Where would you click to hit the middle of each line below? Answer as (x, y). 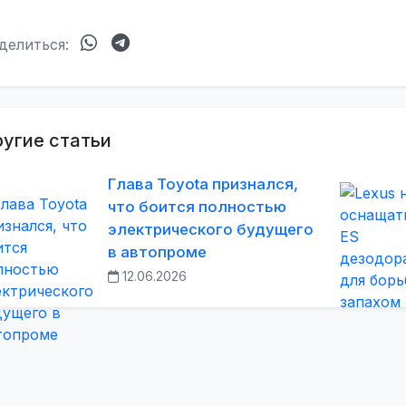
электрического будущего (211, 229)
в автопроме (157, 252)
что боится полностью (197, 207)
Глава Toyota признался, (203, 184)
